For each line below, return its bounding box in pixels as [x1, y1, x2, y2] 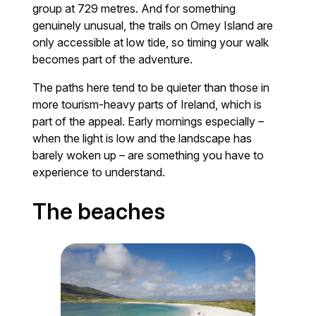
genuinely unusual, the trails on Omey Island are [32, 18, 274, 32]
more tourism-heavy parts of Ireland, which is [32, 97, 262, 111]
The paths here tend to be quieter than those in [32, 80, 270, 95]
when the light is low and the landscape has [32, 130, 253, 145]
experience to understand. [32, 164, 166, 179]
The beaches [32, 197, 166, 225]
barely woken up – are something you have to [32, 147, 265, 162]
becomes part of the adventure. [32, 51, 193, 66]
